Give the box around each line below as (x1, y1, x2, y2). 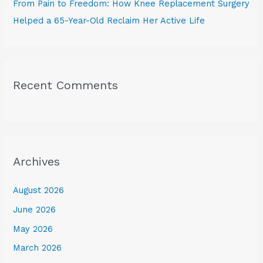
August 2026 (13, 185, 65, 196)
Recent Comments (13, 77, 119, 92)
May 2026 (13, 223, 53, 234)
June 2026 (13, 204, 56, 215)
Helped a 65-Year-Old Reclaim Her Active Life (13, 15, 205, 26)
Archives (13, 154, 60, 169)
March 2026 (13, 242, 62, 254)
